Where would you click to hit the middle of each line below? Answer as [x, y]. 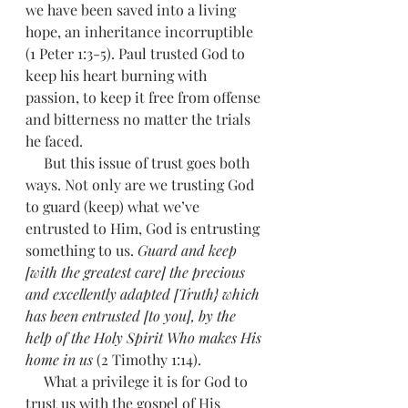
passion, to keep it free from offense [145, 97]
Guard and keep [189, 250]
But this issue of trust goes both [35, 163]
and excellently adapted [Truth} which [144, 294]
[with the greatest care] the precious [137, 272]
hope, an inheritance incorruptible [141, 31]
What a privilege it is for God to [35, 381]
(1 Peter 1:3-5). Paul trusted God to [137, 53]
